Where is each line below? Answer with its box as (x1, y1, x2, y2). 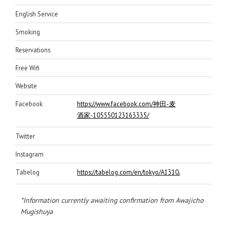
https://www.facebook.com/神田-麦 (77, 99, 176, 108)
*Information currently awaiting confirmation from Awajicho (21, 196, 203, 205)
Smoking (15, 27, 40, 36)
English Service (15, 9, 58, 18)
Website (15, 81, 37, 90)
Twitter (15, 131, 35, 140)
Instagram (15, 149, 44, 158)
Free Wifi (15, 63, 40, 72)
